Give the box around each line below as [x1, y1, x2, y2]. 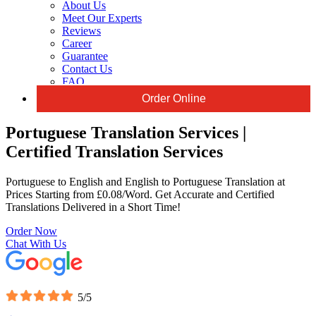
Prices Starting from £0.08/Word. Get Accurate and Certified [6, 188, 274, 200]
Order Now [6, 224, 57, 237]
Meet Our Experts [62, 12, 142, 24]
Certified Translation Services [6, 142, 223, 161]
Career [62, 37, 92, 49]
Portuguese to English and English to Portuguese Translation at [6, 175, 285, 188]
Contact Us [62, 63, 112, 75]
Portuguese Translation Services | [6, 123, 246, 142]
